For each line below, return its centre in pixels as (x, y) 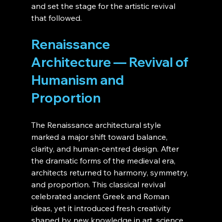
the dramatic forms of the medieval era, (104, 161)
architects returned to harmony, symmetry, (111, 173)
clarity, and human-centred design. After (106, 149)
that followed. (56, 18)
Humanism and (79, 80)
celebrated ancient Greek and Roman (101, 196)
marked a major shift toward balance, (100, 137)
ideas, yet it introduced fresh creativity (102, 208)
